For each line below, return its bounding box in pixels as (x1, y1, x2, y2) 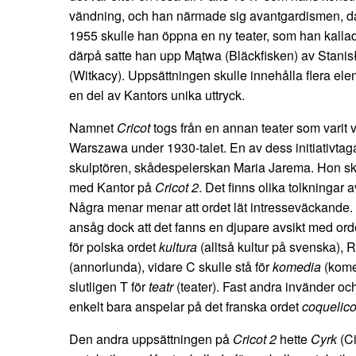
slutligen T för (69, 277, 149, 296)
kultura (159, 238, 197, 257)
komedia (273, 257, 321, 277)
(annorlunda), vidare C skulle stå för (69, 257, 273, 277)
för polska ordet (69, 238, 159, 257)
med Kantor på (69, 178, 155, 197)
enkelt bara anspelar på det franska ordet (69, 297, 302, 316)
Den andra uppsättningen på (69, 330, 233, 349)
